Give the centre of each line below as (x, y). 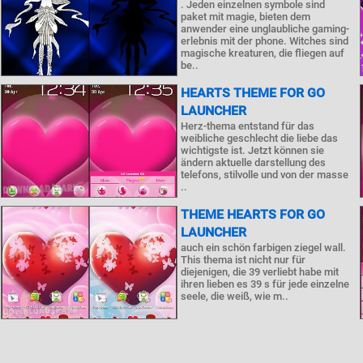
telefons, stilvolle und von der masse (264, 175)
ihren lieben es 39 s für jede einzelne (265, 284)
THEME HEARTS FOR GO (252, 214)
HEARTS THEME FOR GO (252, 93)
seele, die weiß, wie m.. (234, 296)
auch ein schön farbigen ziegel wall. (263, 248)
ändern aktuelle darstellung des (253, 162)
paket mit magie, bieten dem (245, 17)
